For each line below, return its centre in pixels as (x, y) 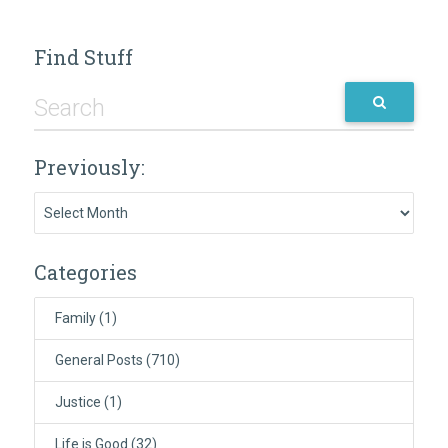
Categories (85, 272)
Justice (77, 402)
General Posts (98, 360)
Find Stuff (83, 57)
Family (75, 318)
